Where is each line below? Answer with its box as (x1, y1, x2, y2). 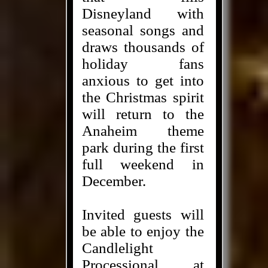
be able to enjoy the (81, 223, 204, 239)
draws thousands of (81, 39, 204, 55)
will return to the (81, 106, 204, 122)
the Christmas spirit (81, 89, 204, 105)
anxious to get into (81, 72, 204, 89)
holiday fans (81, 56, 204, 72)
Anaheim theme (81, 123, 204, 139)
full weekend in (81, 156, 204, 172)
